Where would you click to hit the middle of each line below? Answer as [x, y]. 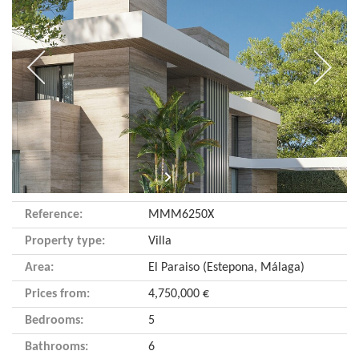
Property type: [65, 241]
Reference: [54, 214]
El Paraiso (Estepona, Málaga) [227, 267]
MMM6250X [182, 214]
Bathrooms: [57, 347]
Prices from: [58, 294]
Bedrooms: [54, 320]
